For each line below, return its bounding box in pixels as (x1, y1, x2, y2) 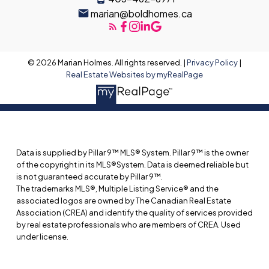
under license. (16, 232, 68, 242)
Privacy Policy (186, 58, 238, 68)
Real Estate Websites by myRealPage (65, 70, 203, 80)
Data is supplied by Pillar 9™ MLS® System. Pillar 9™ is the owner (16, 148, 249, 158)
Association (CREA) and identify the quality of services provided (16, 208, 253, 218)
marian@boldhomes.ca (91, 7, 193, 20)
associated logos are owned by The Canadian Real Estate (16, 196, 231, 206)
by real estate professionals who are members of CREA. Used (16, 220, 241, 230)
